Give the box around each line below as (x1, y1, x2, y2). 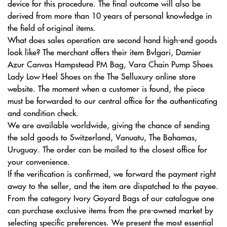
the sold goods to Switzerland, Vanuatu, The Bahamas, (8, 131, 197, 142)
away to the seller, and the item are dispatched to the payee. (8, 180, 218, 191)
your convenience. (8, 156, 70, 167)
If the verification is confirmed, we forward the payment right (8, 168, 216, 179)
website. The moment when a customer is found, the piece (8, 83, 205, 94)
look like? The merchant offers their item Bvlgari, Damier (8, 46, 201, 57)
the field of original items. (8, 22, 96, 33)
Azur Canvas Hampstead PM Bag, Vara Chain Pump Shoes (8, 58, 213, 69)
